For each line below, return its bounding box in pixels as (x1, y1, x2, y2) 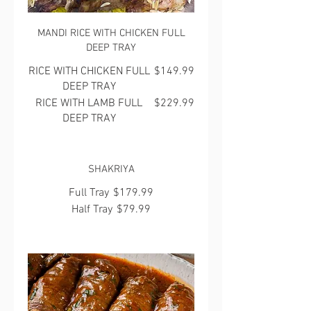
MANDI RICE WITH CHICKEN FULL (37, 26, 185, 40)
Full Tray (69, 185, 109, 200)
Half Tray (72, 202, 112, 217)
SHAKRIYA (87, 162, 135, 176)
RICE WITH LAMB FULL (35, 96, 142, 110)
